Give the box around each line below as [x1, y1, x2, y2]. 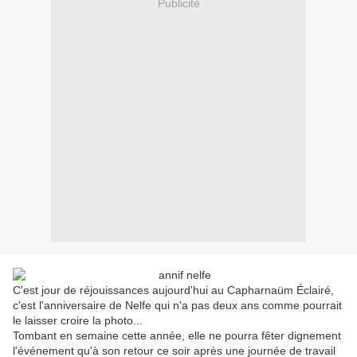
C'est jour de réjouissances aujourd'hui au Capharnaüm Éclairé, [13, 284, 334, 297]
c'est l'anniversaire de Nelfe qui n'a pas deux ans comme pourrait [13, 299, 342, 312]
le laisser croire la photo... [13, 314, 149, 328]
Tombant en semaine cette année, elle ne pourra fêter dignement [13, 329, 341, 343]
